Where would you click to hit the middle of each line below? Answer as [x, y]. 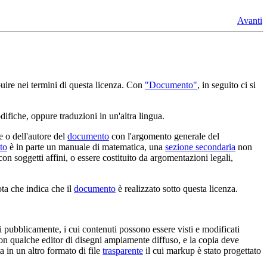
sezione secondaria [200, 147]
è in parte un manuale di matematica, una [86, 147]
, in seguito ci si [226, 85]
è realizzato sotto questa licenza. [177, 188]
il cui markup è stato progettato [202, 250]
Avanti [250, 21]
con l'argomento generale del [164, 136]
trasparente [123, 250]
